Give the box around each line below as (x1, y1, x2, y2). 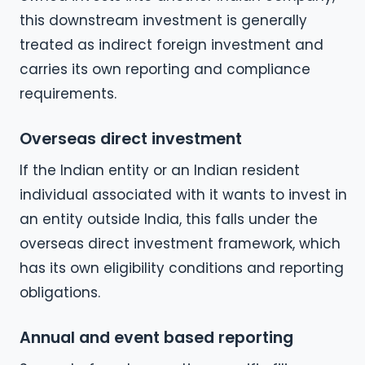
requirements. (20, 84, 117, 104)
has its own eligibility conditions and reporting (20, 258, 344, 279)
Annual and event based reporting (20, 327, 293, 349)
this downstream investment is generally (20, 11, 307, 31)
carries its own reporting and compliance (20, 59, 310, 80)
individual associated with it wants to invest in (20, 185, 347, 205)
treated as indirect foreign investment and (20, 35, 323, 55)
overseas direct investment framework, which (20, 234, 341, 254)
